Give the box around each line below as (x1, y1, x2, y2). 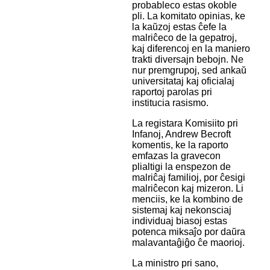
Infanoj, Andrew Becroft (131, 129, 231, 140)
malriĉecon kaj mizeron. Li (131, 183, 243, 194)
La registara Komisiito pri (131, 118, 238, 129)
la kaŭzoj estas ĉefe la (131, 22, 227, 33)
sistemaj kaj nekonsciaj (131, 205, 231, 216)
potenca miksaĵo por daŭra (131, 227, 245, 237)
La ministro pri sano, (131, 258, 218, 269)
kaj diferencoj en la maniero (131, 43, 250, 54)
